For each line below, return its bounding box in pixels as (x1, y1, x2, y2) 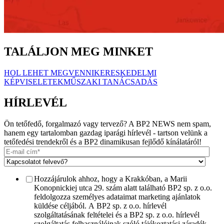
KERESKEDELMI (94, 68, 156, 77)
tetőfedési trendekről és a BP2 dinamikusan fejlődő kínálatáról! (4, 137, 201, 146)
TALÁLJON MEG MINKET (4, 44, 153, 58)
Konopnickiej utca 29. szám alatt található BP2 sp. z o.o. (34, 183, 212, 192)
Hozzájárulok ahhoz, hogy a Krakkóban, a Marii (34, 174, 187, 183)
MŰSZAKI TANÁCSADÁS (63, 77, 157, 86)
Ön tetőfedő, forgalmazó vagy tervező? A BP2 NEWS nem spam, (4, 119, 211, 128)
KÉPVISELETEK (4, 77, 63, 86)
